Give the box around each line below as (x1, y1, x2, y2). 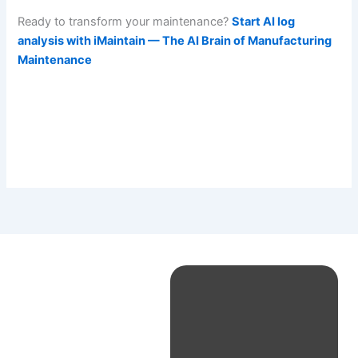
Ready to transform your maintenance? (18, 14, 233, 30)
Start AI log (232, 14, 296, 30)
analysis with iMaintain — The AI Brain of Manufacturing (18, 34, 332, 49)
